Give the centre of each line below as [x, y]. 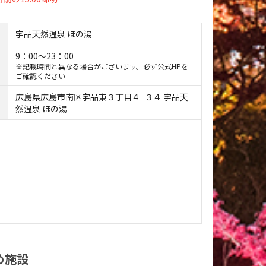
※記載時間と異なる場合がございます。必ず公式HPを [102, 66]
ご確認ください [41, 75]
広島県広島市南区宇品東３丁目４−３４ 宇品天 [102, 96]
